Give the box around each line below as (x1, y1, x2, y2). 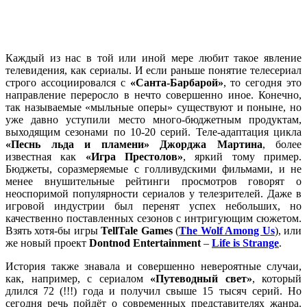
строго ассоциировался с (5, 76, 130, 88)
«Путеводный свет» (150, 272, 252, 284)
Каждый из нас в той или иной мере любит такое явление (5, 51, 302, 64)
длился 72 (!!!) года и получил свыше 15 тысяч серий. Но (5, 284, 302, 297)
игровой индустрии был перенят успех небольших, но (5, 199, 302, 212)
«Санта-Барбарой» (130, 76, 223, 88)
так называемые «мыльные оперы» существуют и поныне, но (5, 101, 302, 113)
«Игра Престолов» (85, 150, 184, 162)
